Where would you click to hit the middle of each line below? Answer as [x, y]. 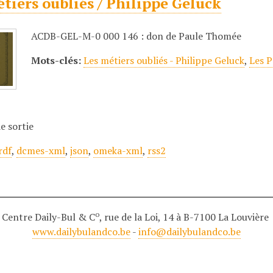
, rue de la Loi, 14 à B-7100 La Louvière [185, 217]
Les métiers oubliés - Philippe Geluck [164, 60]
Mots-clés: [56, 60]
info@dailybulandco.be [190, 232]
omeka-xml [118, 151]
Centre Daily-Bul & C [48, 217]
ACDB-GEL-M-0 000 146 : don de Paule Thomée [136, 36]
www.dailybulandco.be [81, 232]
